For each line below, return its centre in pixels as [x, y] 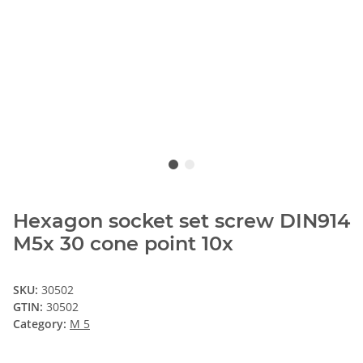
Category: [41, 323]
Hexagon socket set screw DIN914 [181, 220]
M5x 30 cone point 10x [123, 243]
